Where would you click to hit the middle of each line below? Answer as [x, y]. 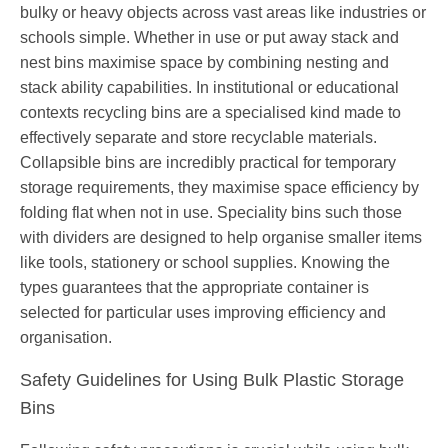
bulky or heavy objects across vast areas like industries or [223, 13]
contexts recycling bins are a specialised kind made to [210, 113]
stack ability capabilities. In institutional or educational [209, 88]
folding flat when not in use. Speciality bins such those [211, 213]
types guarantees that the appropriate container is [194, 288]
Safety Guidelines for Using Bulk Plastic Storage [212, 380]
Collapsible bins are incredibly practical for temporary [208, 163]
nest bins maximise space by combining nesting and [204, 63]
